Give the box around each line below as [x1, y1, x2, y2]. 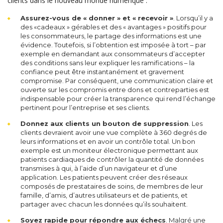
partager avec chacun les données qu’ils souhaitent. [20, 200, 188, 208]
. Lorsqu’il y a [173, 14, 213, 22]
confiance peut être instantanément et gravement [20, 68, 184, 76]
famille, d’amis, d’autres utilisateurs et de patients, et [20, 191, 188, 199]
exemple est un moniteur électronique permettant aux [20, 146, 198, 154]
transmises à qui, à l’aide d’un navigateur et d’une [20, 164, 177, 172]
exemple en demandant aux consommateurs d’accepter [20, 50, 205, 58]
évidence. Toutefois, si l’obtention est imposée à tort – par [20, 41, 206, 49]
